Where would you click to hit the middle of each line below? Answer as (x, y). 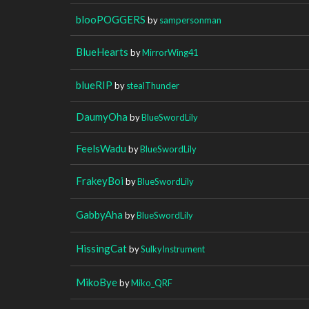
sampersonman (190, 20)
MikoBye (97, 282)
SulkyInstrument (173, 249)
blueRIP (94, 84)
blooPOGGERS (111, 19)
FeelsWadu (101, 148)
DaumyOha (102, 116)
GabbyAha (99, 214)
